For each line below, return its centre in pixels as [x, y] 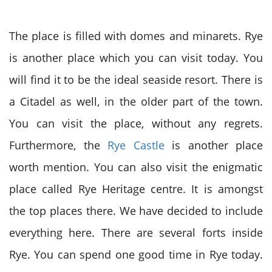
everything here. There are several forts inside [136, 233]
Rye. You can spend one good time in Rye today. [136, 254]
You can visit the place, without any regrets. [136, 123]
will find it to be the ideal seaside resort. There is [136, 80]
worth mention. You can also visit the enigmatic [136, 167]
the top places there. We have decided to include [136, 211]
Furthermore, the [58, 145]
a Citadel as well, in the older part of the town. [136, 101]
